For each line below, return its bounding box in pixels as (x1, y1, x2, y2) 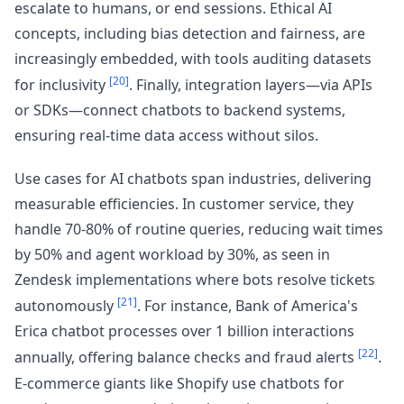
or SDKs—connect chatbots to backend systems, (14, 100, 345, 121)
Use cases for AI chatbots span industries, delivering (14, 169, 372, 189)
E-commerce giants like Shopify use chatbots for (14, 372, 344, 393)
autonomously (14, 296, 117, 317)
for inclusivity (14, 75, 109, 96)
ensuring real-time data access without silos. (14, 125, 318, 146)
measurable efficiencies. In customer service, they (14, 194, 353, 215)
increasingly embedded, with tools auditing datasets (14, 48, 372, 69)
